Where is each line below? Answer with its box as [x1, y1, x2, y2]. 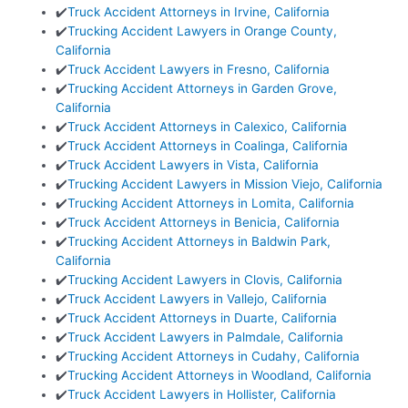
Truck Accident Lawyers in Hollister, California [67, 387, 337, 403]
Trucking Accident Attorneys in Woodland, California [67, 368, 372, 383]
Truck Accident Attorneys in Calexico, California [67, 119, 348, 135]
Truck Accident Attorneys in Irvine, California [67, 5, 331, 20]
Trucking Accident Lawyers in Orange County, [67, 24, 338, 39]
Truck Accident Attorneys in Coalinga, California [67, 138, 349, 154]
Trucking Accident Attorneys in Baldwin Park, [67, 234, 331, 250]
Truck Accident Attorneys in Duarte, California [67, 311, 338, 326]
